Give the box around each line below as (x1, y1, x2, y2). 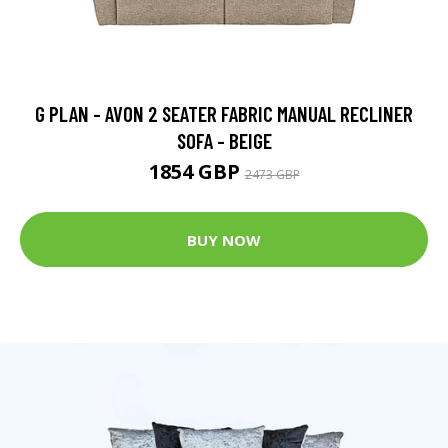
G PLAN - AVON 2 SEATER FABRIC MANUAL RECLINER (35, 101, 413, 127)
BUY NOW (187, 229, 261, 250)
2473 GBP (244, 166, 300, 184)
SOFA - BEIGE (176, 128, 272, 154)
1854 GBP (148, 158, 245, 186)
